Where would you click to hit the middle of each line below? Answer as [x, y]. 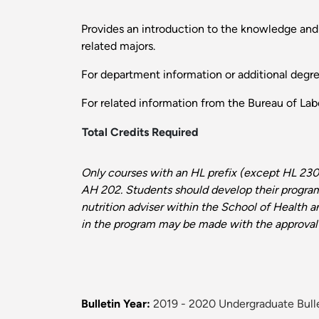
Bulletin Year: [116, 304]
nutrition [104, 207]
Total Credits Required [140, 132]
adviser [145, 207]
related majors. [118, 46]
